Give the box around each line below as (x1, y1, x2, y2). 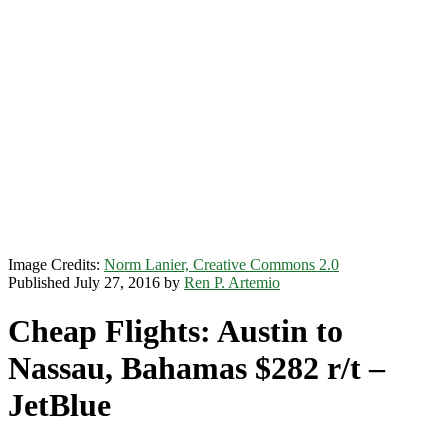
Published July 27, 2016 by (8, 274, 184, 291)
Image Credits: (8, 256, 104, 273)
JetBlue (8, 387, 111, 424)
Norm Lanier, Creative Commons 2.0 (104, 256, 339, 273)
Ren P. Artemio (184, 274, 280, 291)
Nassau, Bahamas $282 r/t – (8, 350, 385, 387)
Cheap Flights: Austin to (8, 313, 343, 350)
